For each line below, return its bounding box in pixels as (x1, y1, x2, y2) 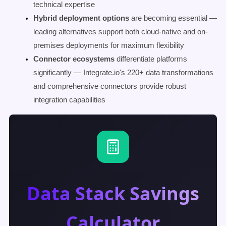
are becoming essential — (129, 14, 217, 22)
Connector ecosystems (33, 55, 115, 63)
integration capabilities (33, 96, 105, 104)
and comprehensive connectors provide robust (33, 82, 186, 90)
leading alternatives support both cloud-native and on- (33, 28, 208, 36)
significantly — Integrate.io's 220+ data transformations (33, 69, 213, 77)
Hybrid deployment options (33, 14, 129, 22)
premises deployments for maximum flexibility (33, 41, 184, 49)
